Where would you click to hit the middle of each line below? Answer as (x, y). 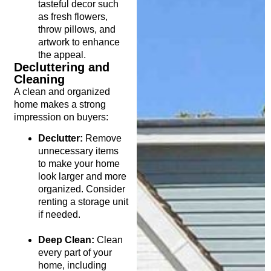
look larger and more (82, 176)
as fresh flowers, (73, 16)
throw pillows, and (77, 29)
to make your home (79, 163)
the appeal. (62, 54)
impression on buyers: (61, 117)
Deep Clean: (66, 240)
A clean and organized (62, 91)
